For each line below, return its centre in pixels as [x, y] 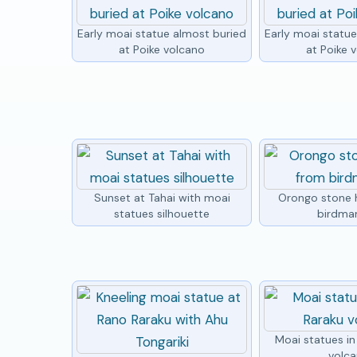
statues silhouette [162, 213]
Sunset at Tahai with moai [162, 197]
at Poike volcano [162, 49]
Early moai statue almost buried [162, 33]
